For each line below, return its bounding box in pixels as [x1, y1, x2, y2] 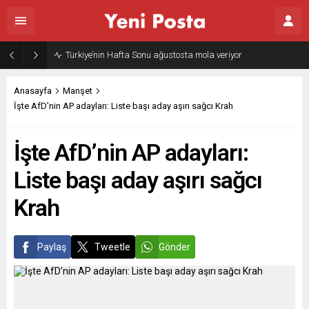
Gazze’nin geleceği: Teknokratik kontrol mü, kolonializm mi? [66, 50, 289, 60]
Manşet [63, 86, 92, 96]
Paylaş [37, 241, 66, 252]
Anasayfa [14, 86, 52, 96]
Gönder [159, 241, 190, 252]
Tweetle [94, 241, 130, 252]
